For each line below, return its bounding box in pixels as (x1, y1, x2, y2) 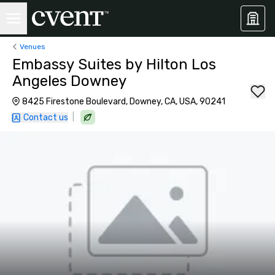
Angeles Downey (12, 72, 126, 90)
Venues (20, 42, 45, 51)
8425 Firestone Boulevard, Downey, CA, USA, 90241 (22, 96, 225, 107)
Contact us (23, 112, 68, 123)
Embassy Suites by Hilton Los (12, 56, 216, 73)
